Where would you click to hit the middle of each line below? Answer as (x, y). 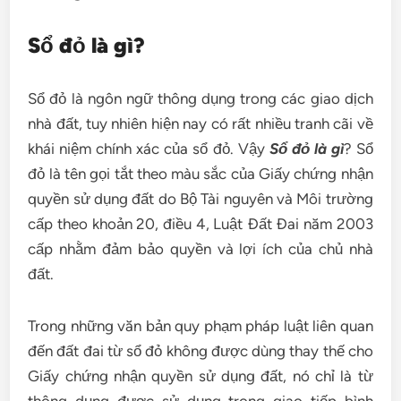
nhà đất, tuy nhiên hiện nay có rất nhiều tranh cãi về (200, 124)
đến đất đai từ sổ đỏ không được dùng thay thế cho (200, 351)
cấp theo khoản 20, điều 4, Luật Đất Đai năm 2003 (200, 224)
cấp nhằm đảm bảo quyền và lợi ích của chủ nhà (200, 249)
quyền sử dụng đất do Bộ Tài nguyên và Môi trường (200, 199)
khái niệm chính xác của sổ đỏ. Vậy (149, 149)
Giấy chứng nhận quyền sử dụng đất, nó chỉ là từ (200, 376)
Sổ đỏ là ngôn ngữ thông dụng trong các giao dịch (200, 98)
